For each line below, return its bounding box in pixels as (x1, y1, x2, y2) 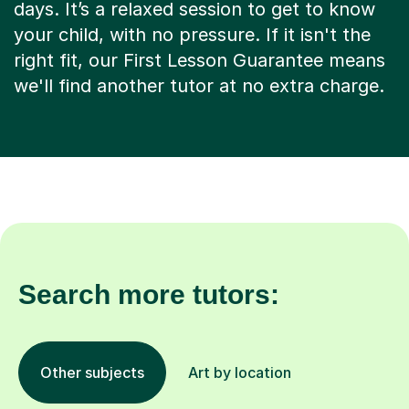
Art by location (188, 363, 291, 383)
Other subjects (40, 363, 144, 383)
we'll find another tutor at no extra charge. (14, 75, 384, 98)
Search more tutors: (18, 279, 279, 310)
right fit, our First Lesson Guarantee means (14, 49, 385, 72)
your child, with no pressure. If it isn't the (14, 24, 371, 47)
